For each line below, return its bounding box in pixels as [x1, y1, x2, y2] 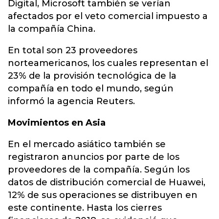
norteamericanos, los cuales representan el [8, 58, 208, 68]
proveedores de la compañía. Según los [8, 164, 190, 175]
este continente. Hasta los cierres [8, 202, 162, 213]
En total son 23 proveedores [8, 45, 137, 56]
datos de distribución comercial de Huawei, [8, 177, 205, 188]
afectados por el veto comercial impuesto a [8, 11, 208, 22]
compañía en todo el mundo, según [8, 83, 174, 94]
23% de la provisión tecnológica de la [8, 70, 176, 81]
